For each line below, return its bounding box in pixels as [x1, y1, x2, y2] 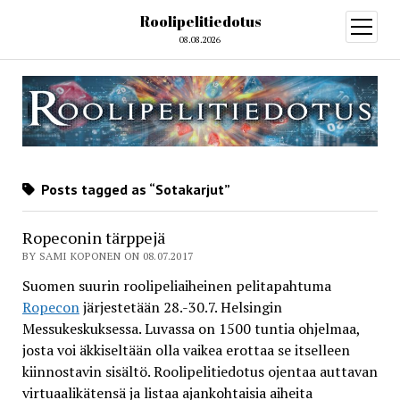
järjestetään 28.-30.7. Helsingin [79, 297, 282, 318]
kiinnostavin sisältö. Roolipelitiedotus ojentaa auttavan [21, 362, 378, 382]
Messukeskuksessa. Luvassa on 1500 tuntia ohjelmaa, [21, 319, 360, 339]
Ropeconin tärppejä [21, 227, 165, 249]
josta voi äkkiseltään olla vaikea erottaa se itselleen [21, 340, 350, 361]
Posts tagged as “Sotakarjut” [37, 180, 230, 199]
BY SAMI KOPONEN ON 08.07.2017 [21, 249, 194, 263]
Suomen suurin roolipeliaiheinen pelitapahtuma [21, 276, 331, 296]
